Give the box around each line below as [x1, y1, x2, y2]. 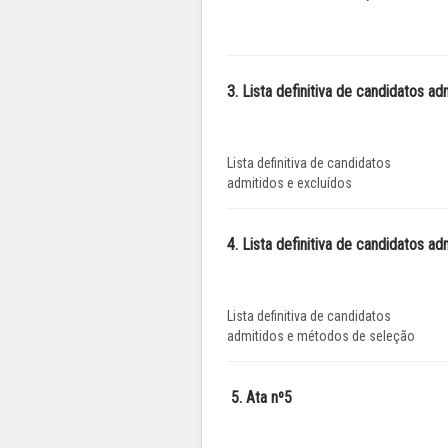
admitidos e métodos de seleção [227, 328, 415, 345]
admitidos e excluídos [227, 175, 352, 192]
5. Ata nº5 [227, 388, 292, 408]
